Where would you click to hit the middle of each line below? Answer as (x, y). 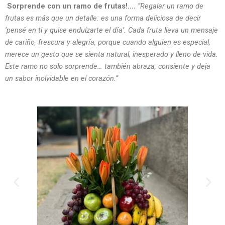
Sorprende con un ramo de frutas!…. (70, 6)
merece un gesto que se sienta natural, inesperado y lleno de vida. (111, 54)
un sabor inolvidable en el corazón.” (62, 79)
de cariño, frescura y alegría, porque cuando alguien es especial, (108, 42)
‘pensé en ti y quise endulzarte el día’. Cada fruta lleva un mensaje (111, 30)
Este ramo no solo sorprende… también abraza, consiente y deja (108, 67)
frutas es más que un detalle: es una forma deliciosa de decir (103, 18)
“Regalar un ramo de (171, 6)
